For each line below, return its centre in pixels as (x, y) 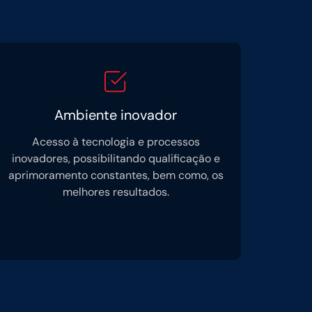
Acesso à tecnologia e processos (116, 142)
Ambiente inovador (116, 115)
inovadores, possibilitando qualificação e (116, 158)
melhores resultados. (116, 192)
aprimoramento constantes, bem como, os (116, 175)
